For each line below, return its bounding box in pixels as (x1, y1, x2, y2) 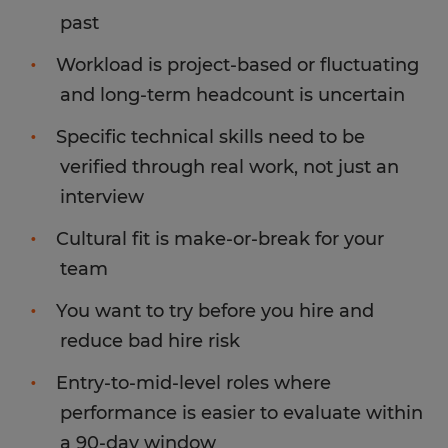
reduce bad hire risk (60, 330, 240, 352)
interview (60, 186, 144, 208)
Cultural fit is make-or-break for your (56, 228, 384, 250)
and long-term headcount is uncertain (60, 84, 405, 106)
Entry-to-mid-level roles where (56, 372, 331, 394)
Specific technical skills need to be (56, 126, 365, 148)
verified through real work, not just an (60, 156, 399, 178)
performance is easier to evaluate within (60, 402, 423, 424)
